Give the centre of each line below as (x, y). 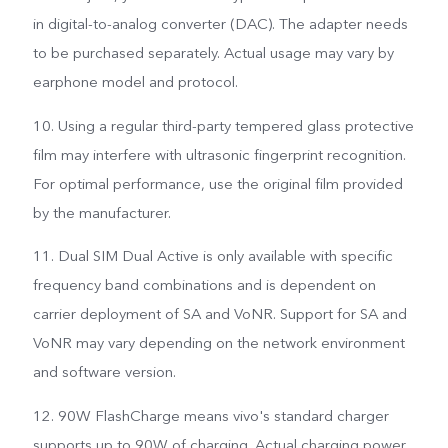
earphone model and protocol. (135, 81)
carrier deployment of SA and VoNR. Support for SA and (219, 314)
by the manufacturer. (101, 212)
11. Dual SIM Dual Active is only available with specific (212, 256)
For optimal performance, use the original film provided (217, 183)
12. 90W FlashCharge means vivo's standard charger (210, 416)
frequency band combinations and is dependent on (204, 285)
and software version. (104, 372)
